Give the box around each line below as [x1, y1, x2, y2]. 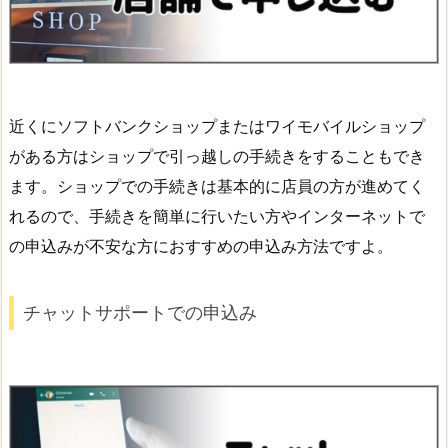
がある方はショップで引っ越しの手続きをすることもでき [9, 145, 425, 166]
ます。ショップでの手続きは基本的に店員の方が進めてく [9, 175, 425, 196]
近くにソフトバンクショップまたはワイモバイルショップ [9, 115, 425, 136]
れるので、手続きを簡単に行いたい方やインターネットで [9, 205, 425, 226]
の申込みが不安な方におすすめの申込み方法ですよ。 [9, 235, 393, 256]
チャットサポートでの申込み [23, 302, 257, 324]
